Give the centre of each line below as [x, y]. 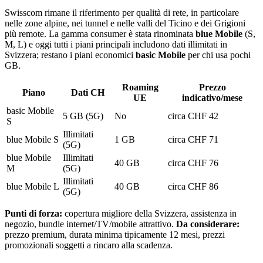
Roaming [140, 87]
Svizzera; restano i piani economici [70, 55]
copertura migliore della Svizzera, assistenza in [149, 213]
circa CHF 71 [193, 139]
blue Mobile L [33, 186]
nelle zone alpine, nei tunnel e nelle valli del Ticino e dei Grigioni [125, 23]
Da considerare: [208, 224]
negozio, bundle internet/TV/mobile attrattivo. [90, 224]
